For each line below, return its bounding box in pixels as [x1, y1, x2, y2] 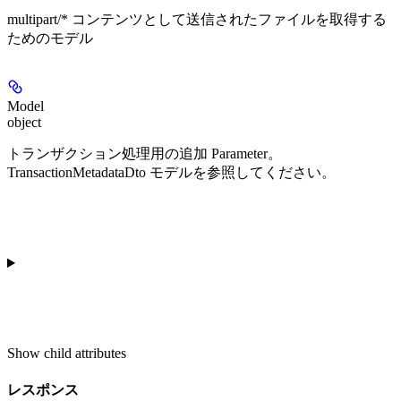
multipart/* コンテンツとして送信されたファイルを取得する [7, 12, 387, 28]
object [7, 115, 41, 131]
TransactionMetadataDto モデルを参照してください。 [7, 165, 336, 181]
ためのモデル [7, 30, 93, 47]
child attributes [44, 346, 126, 362]
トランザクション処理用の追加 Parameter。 [7, 146, 282, 162]
